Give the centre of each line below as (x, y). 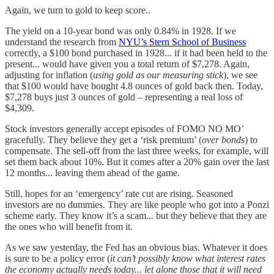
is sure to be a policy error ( (57, 259)
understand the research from (62, 42)
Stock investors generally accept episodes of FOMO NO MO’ (124, 129)
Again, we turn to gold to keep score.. (80, 10)
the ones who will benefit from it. (71, 227)
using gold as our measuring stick (158, 75)
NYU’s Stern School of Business (182, 42)
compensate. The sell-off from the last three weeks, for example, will (137, 151)
